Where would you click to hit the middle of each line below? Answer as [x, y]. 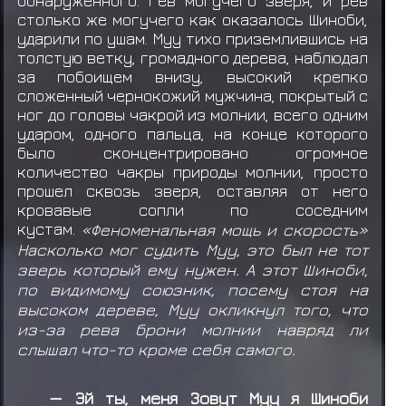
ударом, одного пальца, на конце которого [193, 133]
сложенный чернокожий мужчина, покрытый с [193, 95]
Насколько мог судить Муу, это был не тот [193, 249]
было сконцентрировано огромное [193, 152]
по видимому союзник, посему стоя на [193, 289]
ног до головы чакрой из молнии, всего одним [193, 114]
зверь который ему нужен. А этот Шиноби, [193, 269]
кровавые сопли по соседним [193, 209]
